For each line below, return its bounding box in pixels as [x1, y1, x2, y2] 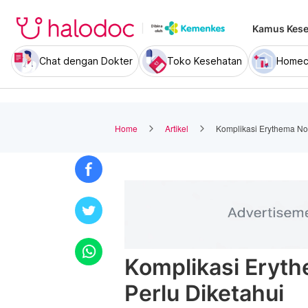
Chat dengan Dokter [39, 55, 133, 67]
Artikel [165, 122, 188, 134]
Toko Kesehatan [167, 55, 242, 67]
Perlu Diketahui [124, 280, 284, 307]
